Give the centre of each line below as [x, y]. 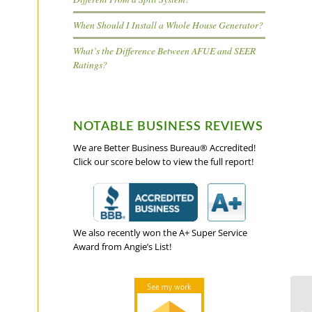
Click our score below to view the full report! [164, 161]
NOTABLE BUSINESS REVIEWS [169, 126]
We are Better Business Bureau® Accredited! [165, 147]
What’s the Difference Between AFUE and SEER [165, 50]
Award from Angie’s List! [123, 246]
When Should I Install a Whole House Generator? [169, 24]
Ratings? [91, 64]
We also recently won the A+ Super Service [161, 232]
